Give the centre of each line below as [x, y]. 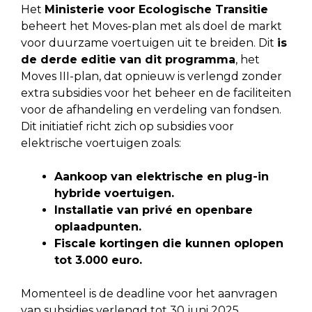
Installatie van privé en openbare [154, 210]
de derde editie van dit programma [128, 59]
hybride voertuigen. [114, 193]
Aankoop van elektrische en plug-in [162, 176]
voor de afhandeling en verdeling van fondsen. [151, 109]
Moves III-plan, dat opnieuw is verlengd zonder [151, 76]
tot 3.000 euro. [98, 260]
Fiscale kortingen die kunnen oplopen [169, 243]
